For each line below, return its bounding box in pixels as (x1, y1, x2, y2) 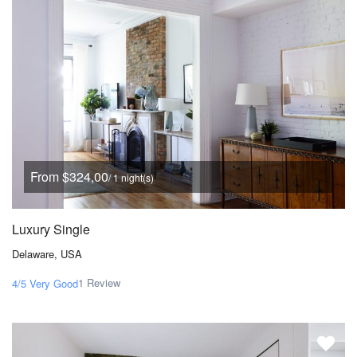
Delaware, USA (12, 246, 82, 262)
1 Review (78, 275, 120, 291)
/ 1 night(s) (108, 171, 154, 185)
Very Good (29, 276, 78, 292)
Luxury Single (12, 220, 90, 239)
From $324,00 (30, 167, 108, 186)
